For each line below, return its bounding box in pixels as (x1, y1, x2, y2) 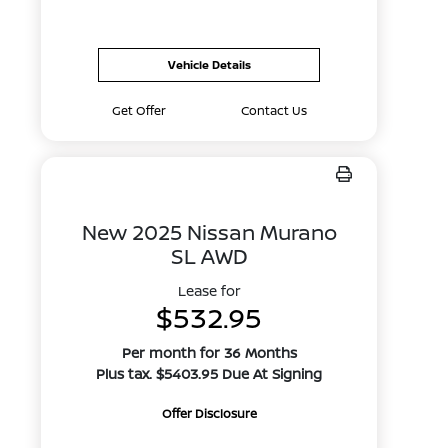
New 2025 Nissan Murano (81, 218, 337, 246)
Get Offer (111, 102, 166, 119)
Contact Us (240, 102, 307, 119)
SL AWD (170, 242, 248, 270)
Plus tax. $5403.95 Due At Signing (96, 364, 323, 383)
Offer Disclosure (161, 405, 257, 422)
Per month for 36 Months (121, 343, 297, 362)
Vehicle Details (167, 57, 251, 72)
